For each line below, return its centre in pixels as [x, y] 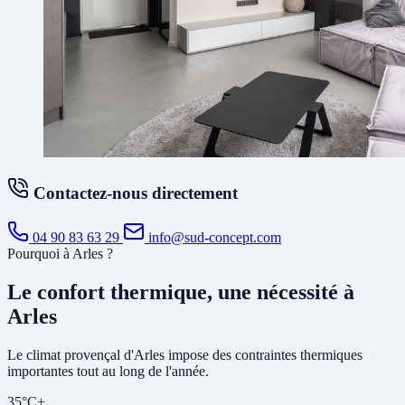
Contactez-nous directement [133, 193]
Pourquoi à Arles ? [60, 254]
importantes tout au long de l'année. [108, 371]
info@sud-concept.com [213, 238]
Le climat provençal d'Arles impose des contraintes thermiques [185, 354]
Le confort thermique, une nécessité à [181, 292]
